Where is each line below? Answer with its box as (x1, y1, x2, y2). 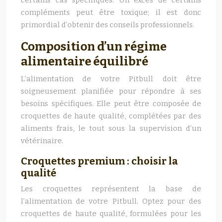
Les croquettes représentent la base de (21, 184, 201, 193)
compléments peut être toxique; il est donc (21, 8, 201, 17)
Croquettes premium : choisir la (21, 155, 178, 167)
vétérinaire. (21, 136, 63, 145)
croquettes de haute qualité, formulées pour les (21, 209, 201, 218)
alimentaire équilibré (21, 55, 148, 68)
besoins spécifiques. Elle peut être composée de (21, 99, 201, 108)
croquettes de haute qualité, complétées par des (21, 111, 201, 120)
